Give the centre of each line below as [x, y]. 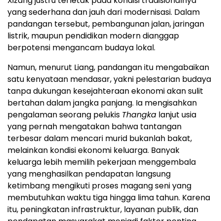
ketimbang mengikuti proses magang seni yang [99, 185]
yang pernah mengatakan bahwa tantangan [94, 126]
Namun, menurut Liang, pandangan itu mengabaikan [108, 67]
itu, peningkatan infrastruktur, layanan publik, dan [103, 209]
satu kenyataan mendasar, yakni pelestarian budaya [109, 79]
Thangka [139, 114]
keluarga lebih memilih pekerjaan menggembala [102, 162]
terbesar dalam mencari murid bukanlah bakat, [100, 138]
